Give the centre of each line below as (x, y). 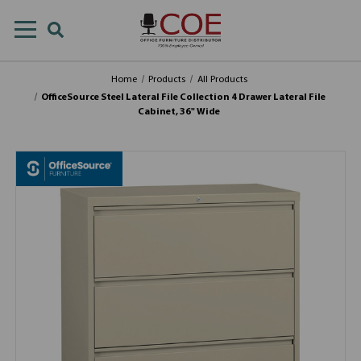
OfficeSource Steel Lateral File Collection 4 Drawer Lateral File (184, 98)
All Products (222, 80)
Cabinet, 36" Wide (179, 112)
